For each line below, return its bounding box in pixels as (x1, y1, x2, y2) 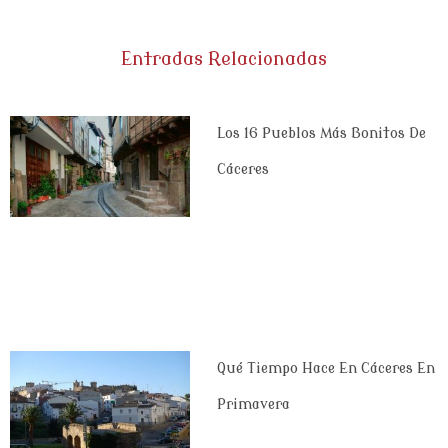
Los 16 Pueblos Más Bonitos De (216, 126, 426, 142)
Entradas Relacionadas (121, 49, 327, 70)
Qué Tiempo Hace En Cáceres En (216, 361, 435, 377)
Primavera (216, 397, 290, 413)
